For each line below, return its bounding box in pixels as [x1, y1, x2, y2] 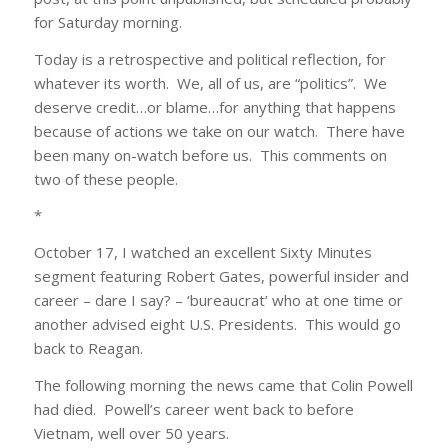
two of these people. [33, 168, 178, 189]
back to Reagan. [33, 338, 143, 358]
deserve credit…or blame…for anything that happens [33, 96, 396, 117]
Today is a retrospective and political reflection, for [33, 48, 386, 69]
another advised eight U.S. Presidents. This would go [33, 314, 401, 334]
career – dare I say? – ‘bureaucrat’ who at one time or [33, 290, 403, 310]
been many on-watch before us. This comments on [33, 144, 387, 165]
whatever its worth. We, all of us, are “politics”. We [33, 72, 387, 93]
